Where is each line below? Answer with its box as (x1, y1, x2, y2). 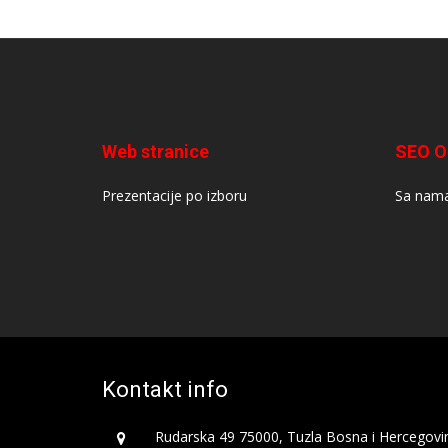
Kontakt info (102, 377, 228, 403)
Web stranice (102, 141, 209, 163)
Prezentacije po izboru (102, 186, 247, 206)
